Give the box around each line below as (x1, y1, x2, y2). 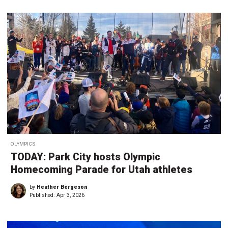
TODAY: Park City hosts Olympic (11, 151, 160, 163)
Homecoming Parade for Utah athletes (11, 164, 192, 176)
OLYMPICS (11, 141, 36, 147)
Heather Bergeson (37, 184, 88, 191)
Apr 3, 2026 (56, 192, 84, 199)
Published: (30, 192, 56, 199)
